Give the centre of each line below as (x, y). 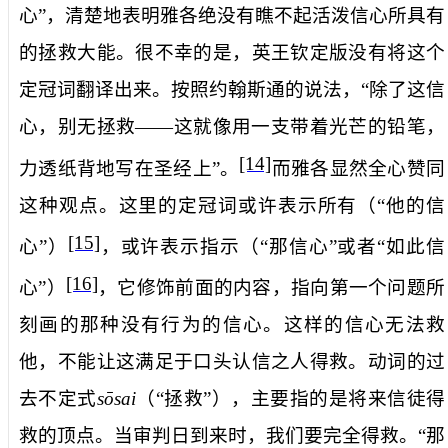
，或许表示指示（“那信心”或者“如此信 (272, 246)
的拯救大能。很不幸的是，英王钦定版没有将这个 (232, 53)
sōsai (116, 399)
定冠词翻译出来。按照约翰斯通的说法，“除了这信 (232, 90)
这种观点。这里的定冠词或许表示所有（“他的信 (232, 205)
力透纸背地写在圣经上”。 (129, 168)
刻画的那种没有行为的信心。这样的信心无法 (222, 325)
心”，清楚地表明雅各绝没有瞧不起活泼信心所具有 (232, 16)
